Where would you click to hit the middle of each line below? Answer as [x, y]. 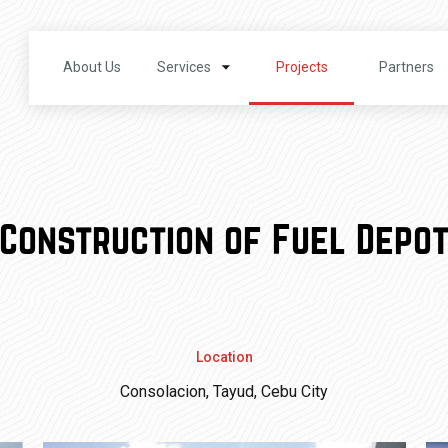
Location [224, 356]
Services [183, 67]
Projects [301, 67]
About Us [91, 67]
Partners [406, 67]
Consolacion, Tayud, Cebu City [224, 391]
